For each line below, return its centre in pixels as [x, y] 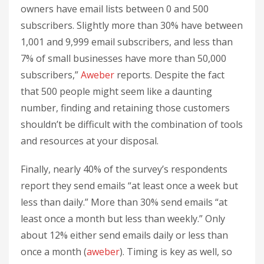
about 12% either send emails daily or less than [124, 235]
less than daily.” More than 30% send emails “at [124, 202]
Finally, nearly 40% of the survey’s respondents [124, 169]
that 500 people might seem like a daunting [116, 91]
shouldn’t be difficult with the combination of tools [132, 124]
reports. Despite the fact [169, 75]
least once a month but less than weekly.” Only [123, 218]
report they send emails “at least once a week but [129, 185]
